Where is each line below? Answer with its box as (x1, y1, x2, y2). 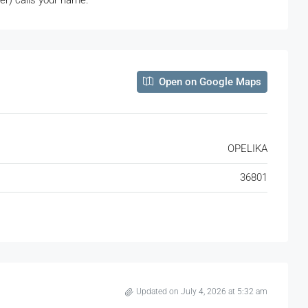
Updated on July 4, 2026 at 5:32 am (136, 287, 267, 297)
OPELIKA (228, 142, 267, 155)
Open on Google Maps (156, 76, 261, 89)
